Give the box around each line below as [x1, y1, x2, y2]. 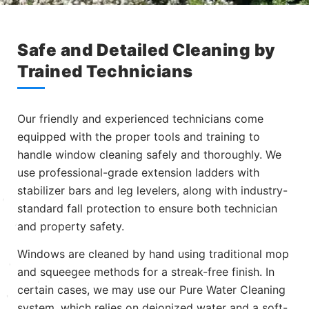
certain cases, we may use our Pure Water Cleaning [17, 283, 286, 297]
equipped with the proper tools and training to [17, 130, 260, 144]
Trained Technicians [17, 61, 193, 82]
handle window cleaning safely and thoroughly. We [17, 148, 281, 162]
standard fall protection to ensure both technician [17, 201, 277, 216]
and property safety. [17, 219, 124, 234]
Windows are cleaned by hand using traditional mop [17, 247, 289, 261]
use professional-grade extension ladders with [17, 166, 259, 180]
